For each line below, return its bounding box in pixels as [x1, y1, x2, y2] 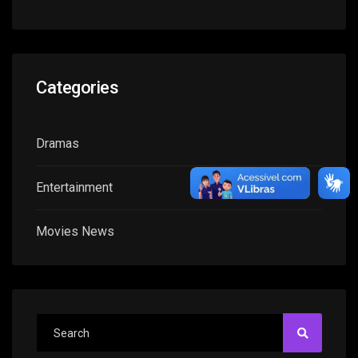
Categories [36, 78, 119, 98]
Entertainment [36, 180, 113, 196]
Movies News [36, 224, 114, 240]
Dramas [36, 136, 79, 152]
